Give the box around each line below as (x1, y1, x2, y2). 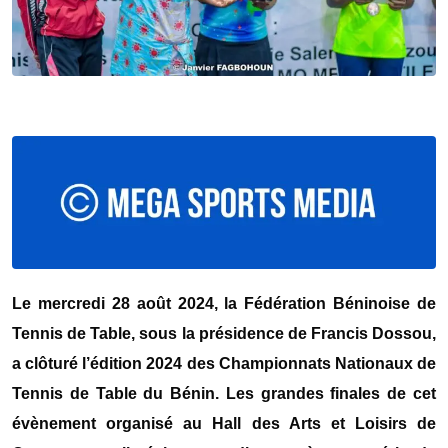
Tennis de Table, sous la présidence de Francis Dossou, (12, 324, 436, 342)
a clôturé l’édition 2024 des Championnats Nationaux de (12, 354, 436, 372)
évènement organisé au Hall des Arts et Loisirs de (12, 414, 436, 432)
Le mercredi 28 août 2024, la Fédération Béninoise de (12, 294, 436, 312)
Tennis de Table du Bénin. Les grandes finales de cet (12, 384, 436, 402)
